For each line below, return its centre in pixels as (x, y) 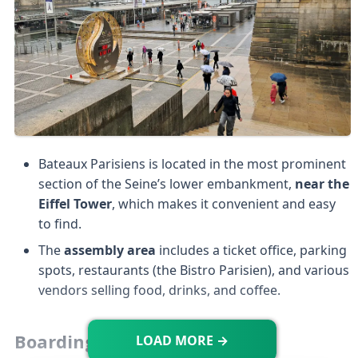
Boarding (55, 341)
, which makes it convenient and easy (223, 203)
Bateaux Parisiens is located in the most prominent (192, 163)
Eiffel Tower (75, 203)
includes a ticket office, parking (251, 250)
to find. (60, 223)
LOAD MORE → (183, 341)
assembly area (109, 250)
